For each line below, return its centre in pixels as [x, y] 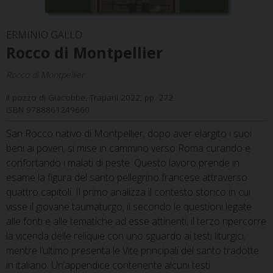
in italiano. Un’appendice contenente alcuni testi [108, 265]
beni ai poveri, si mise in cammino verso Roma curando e [128, 148]
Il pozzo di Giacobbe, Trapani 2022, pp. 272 [90, 97]
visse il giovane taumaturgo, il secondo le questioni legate [129, 206]
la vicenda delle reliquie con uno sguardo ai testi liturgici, [126, 236]
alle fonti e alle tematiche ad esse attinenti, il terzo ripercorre [136, 221]
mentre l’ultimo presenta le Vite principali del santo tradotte [133, 250]
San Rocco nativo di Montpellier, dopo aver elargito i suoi [129, 133]
